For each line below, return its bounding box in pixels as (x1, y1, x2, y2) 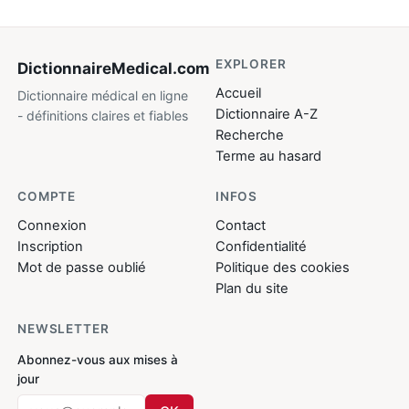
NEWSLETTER (17, 321, 110, 337)
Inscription (17, 238, 84, 256)
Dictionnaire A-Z (215, 106, 318, 123)
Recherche (215, 127, 284, 144)
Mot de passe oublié (17, 259, 147, 277)
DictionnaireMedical (17, 59, 173, 79)
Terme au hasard (215, 148, 321, 165)
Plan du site (215, 280, 288, 298)
